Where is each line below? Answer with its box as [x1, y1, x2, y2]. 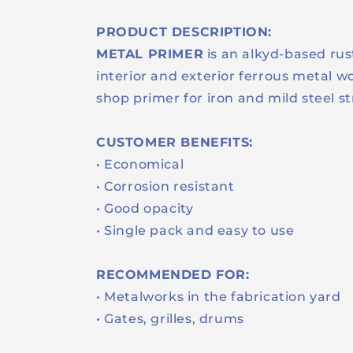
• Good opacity [96, 201, 194, 216]
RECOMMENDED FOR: [96, 267, 250, 282]
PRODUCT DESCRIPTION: [96, 24, 272, 39]
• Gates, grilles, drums [96, 311, 248, 326]
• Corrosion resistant [96, 179, 235, 194]
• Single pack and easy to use [96, 223, 302, 238]
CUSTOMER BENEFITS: [96, 135, 253, 150]
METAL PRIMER [96, 46, 204, 61]
